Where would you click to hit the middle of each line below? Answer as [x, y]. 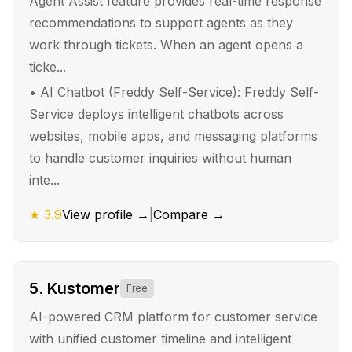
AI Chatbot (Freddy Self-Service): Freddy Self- [180, 92]
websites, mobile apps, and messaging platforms [173, 136]
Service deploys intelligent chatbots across [156, 114]
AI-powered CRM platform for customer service [173, 317]
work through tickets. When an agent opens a [166, 45]
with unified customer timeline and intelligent [160, 339]
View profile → [106, 214]
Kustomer [84, 288]
